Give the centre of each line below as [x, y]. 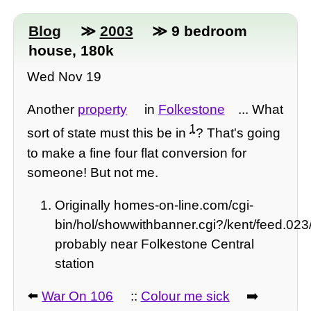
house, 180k [72, 50]
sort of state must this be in [109, 133]
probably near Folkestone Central [155, 244]
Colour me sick [185, 296]
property [103, 110]
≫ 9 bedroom [197, 31]
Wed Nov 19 [65, 77]
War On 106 [78, 296]
